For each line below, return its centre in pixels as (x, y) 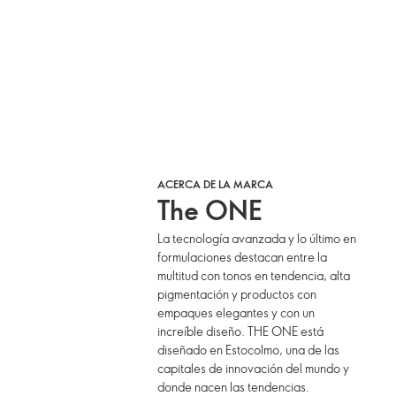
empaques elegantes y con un (236, 312)
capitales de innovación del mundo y (254, 368)
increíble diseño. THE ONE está (241, 331)
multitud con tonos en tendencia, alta (254, 275)
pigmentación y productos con (237, 294)
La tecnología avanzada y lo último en (257, 238)
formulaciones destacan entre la (243, 257)
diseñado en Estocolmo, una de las (249, 350)
